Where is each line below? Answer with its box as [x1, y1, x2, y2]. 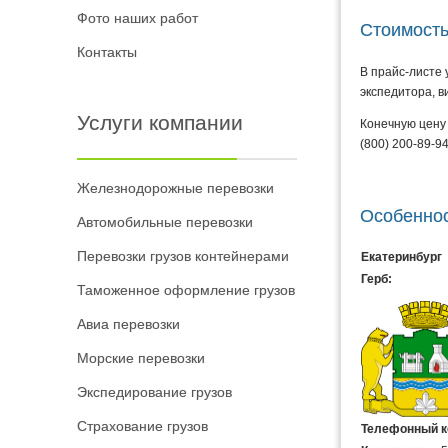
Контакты [77, 44, 137, 60]
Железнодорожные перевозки [77, 180, 274, 196]
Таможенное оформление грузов [77, 282, 295, 298]
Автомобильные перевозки [77, 214, 253, 230]
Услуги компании [77, 111, 243, 134]
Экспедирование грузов [77, 384, 232, 400]
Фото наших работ [77, 10, 198, 26]
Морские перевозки [77, 350, 205, 366]
